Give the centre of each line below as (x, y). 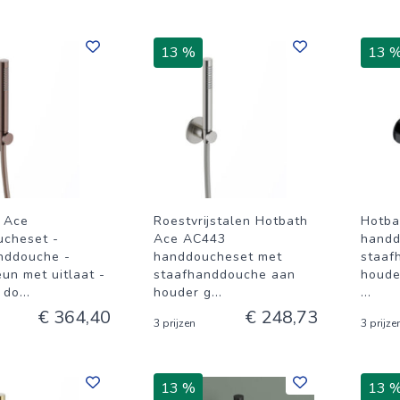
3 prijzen (175, 323)
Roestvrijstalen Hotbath (231, 221)
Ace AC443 (190, 239)
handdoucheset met (218, 257)
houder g (183, 292)
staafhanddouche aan (225, 275)
